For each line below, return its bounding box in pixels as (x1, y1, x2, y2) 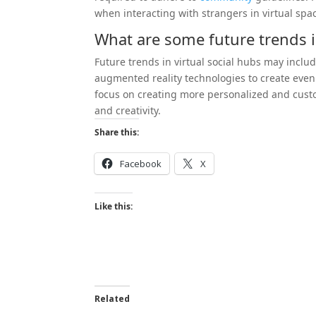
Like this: (95, 200, 133, 212)
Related (95, 292, 130, 305)
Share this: (95, 126, 140, 138)
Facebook (120, 157, 162, 170)
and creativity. (95, 103, 162, 117)
